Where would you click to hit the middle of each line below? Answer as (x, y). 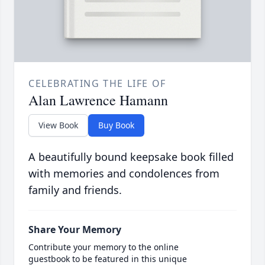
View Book (58, 125)
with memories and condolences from (124, 174)
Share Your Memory (75, 230)
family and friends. (75, 190)
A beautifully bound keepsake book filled (131, 157)
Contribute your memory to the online (104, 247)
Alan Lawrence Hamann (98, 100)
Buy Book (116, 125)
